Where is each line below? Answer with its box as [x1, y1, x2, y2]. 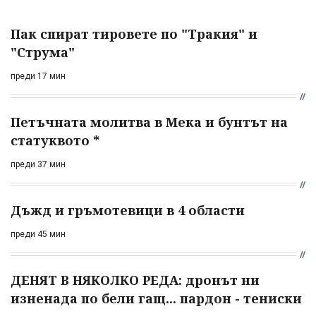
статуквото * [11, 131, 99, 149]
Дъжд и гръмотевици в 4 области [11, 201, 245, 219]
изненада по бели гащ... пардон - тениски [11, 289, 302, 307]
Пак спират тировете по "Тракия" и [11, 25, 257, 42]
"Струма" [11, 43, 75, 61]
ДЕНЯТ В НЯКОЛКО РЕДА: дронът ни [11, 271, 260, 288]
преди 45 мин [11, 229, 66, 239]
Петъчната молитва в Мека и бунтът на [11, 113, 288, 130]
